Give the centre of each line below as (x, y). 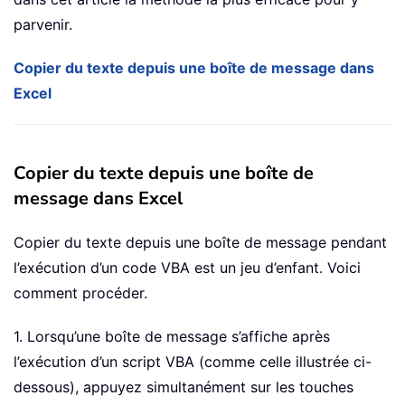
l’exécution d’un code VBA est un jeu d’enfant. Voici (187, 268)
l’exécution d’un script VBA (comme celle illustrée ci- (193, 362)
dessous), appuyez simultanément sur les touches (184, 387)
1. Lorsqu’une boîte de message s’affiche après (172, 337)
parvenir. (43, 25)
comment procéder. (80, 293)
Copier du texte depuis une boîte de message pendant (200, 243)
